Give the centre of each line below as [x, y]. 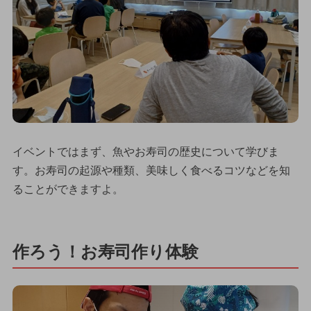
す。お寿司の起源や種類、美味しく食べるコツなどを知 [151, 171]
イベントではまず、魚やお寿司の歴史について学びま [145, 152]
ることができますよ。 [68, 190]
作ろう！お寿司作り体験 [105, 252]
